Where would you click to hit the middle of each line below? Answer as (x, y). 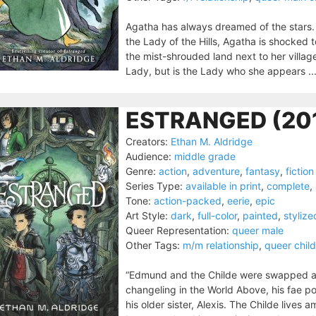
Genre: (141, 171)
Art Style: (147, 215)
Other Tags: (153, 245)
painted (260, 215)
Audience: (148, 156)
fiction (300, 171)
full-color (217, 215)
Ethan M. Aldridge (212, 141)
